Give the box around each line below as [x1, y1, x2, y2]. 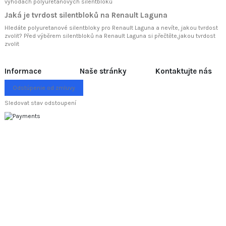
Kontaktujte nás [155, 66, 212, 76]
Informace [5, 66, 41, 76]
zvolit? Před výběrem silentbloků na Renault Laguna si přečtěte [5, 32, 177, 39]
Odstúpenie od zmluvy [13, 84, 75, 91]
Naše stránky [80, 66, 127, 76]
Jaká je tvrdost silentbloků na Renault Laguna [5, 10, 167, 20]
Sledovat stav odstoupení [5, 99, 76, 106]
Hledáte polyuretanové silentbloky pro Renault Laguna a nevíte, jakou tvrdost [5, 24, 218, 31]
